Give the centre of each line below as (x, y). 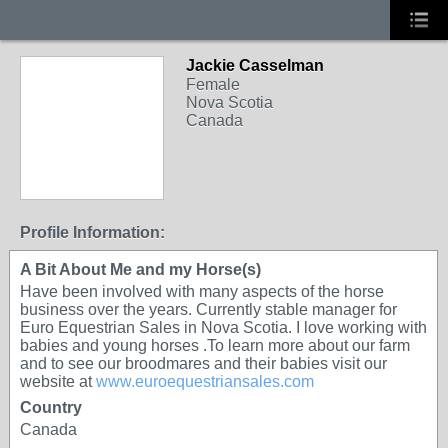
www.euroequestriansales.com (205, 381)
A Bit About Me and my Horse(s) (140, 269)
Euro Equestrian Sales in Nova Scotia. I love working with (223, 327)
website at (58, 381)
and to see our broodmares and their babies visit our (203, 363)
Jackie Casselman (255, 65)
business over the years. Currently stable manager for (208, 309)
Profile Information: (92, 232)
